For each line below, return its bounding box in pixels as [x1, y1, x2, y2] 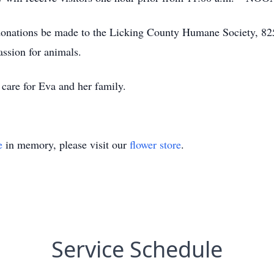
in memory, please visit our [2, 137, 130, 152]
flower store [130, 137, 181, 152]
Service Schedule [51, 234, 223, 264]
